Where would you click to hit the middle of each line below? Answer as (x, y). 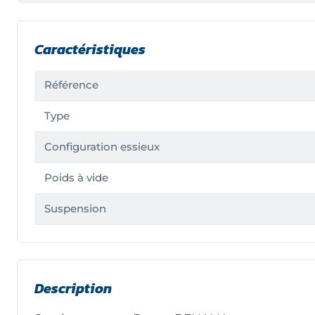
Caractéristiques (90, 50)
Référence (71, 85)
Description (73, 289)
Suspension (75, 209)
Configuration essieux (102, 147)
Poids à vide (76, 178)
